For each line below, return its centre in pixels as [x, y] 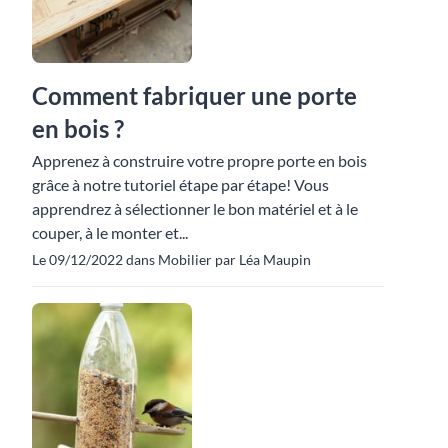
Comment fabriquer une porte [194, 95]
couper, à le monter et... [110, 232]
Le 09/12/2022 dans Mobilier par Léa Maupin [171, 259]
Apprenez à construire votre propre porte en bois [199, 160]
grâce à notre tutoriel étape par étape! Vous [180, 184]
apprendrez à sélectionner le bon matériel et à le [195, 208]
